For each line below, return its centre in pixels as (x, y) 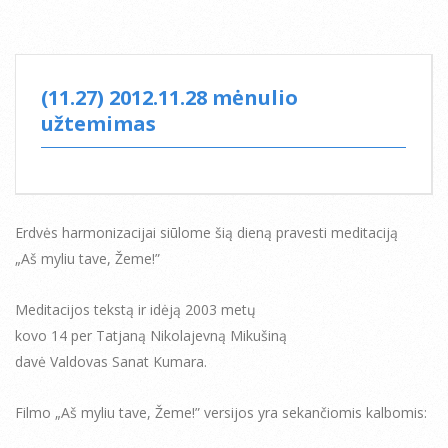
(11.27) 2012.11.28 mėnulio (169, 97)
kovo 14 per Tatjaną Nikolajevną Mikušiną (151, 335)
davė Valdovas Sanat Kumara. (111, 361)
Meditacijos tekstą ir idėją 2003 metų (135, 309)
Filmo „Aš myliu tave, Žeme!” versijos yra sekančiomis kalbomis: (221, 412)
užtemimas (98, 123)
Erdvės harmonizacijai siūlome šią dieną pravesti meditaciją (206, 232)
